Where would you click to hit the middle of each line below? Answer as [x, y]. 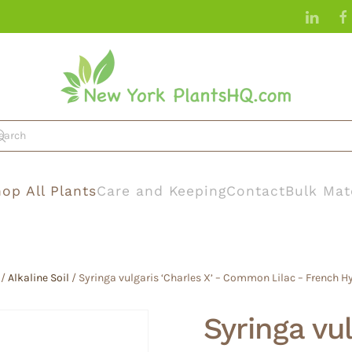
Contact [256, 191]
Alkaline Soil [38, 277]
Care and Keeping [161, 191]
